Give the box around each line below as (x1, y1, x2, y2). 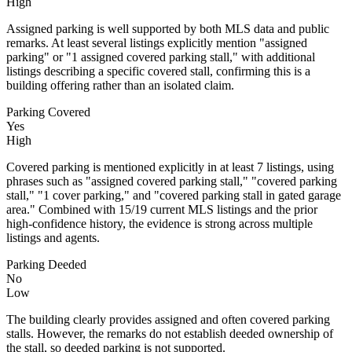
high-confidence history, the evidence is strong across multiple (6, 216, 313, 230)
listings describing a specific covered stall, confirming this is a (6, 64, 310, 78)
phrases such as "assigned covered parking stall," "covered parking (6, 174, 337, 188)
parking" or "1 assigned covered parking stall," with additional (6, 49, 315, 64)
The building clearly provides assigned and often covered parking (6, 312, 330, 326)
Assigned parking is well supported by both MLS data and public (6, 21, 329, 35)
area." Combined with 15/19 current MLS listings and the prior (6, 202, 317, 216)
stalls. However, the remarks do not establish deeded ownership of (6, 326, 333, 340)
